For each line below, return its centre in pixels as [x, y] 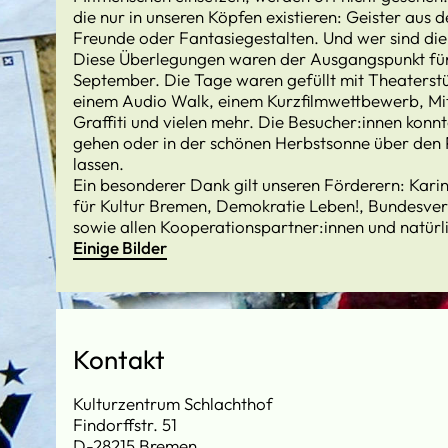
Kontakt [119, 359]
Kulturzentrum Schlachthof [173, 403]
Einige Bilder [120, 247]
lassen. [98, 163]
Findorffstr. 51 [125, 424]
